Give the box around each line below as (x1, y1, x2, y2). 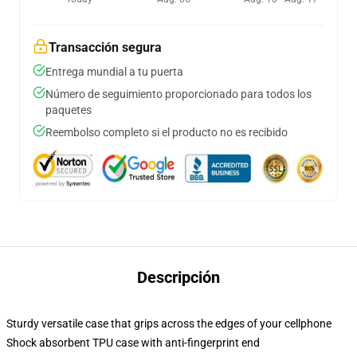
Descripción (137, 268, 220, 287)
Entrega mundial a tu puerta (45, 65, 183, 78)
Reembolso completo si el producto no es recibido (45, 126, 288, 139)
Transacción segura (49, 40, 162, 55)
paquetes (45, 104, 92, 116)
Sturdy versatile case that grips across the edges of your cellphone (6, 317, 331, 330)
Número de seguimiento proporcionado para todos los (45, 88, 312, 100)
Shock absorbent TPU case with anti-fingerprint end (6, 336, 260, 349)
